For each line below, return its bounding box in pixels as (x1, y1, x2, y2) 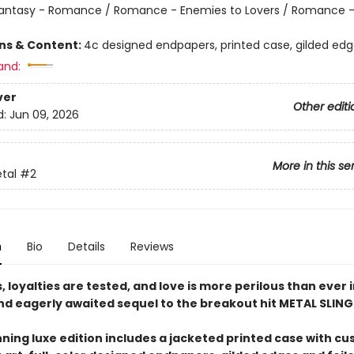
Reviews (130, 239, 174, 254)
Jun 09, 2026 (9, 107, 79, 123)
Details (67, 239, 105, 254)
